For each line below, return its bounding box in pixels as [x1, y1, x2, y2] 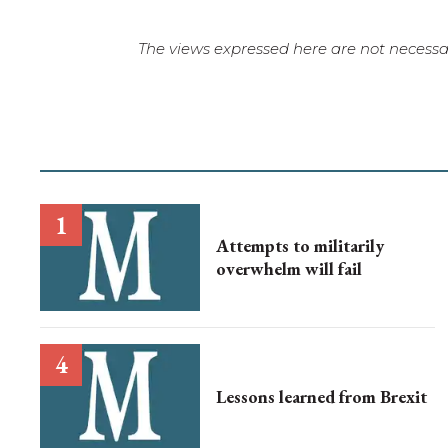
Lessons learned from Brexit [216, 385, 427, 409]
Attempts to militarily [216, 234, 384, 258]
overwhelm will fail [216, 257, 362, 281]
